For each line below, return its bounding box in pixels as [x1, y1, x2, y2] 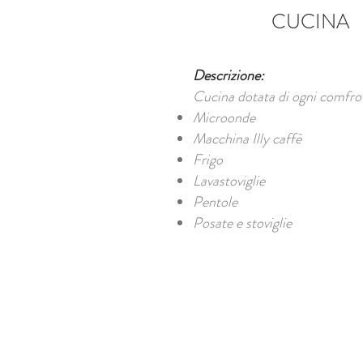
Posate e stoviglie [193, 212, 292, 233]
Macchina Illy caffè [193, 128, 301, 149]
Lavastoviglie [193, 170, 265, 191]
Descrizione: [193, 65, 264, 86]
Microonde [193, 107, 255, 128]
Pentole [193, 191, 237, 212]
